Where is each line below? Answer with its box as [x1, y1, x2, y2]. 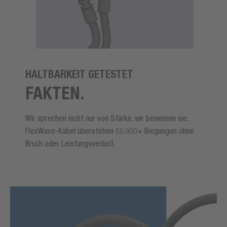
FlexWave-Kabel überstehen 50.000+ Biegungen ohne [25, 126, 194, 136]
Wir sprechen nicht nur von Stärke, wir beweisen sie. [25, 113, 188, 123]
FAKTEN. [25, 83, 85, 104]
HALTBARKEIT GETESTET [25, 68, 133, 81]
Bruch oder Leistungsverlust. [25, 139, 115, 148]
